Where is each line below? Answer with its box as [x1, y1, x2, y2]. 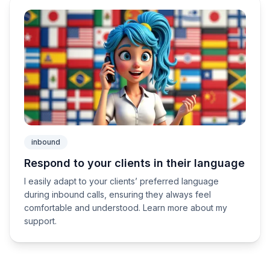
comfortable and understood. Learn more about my [24, 202, 227, 213]
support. [24, 216, 57, 226]
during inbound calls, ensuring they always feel [24, 189, 211, 199]
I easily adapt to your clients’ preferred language [24, 176, 219, 186]
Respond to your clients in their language [24, 157, 245, 169]
